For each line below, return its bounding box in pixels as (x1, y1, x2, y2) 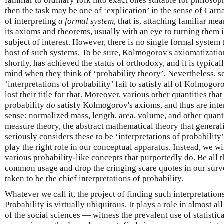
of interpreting (5, 16, 58, 26)
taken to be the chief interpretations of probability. (5, 173, 183, 183)
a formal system (58, 16, 114, 26)
